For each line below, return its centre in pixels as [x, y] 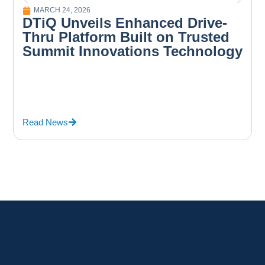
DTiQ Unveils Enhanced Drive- [125, 23]
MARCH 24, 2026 [62, 10]
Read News [45, 122]
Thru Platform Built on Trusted [126, 37]
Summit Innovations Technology [132, 51]
